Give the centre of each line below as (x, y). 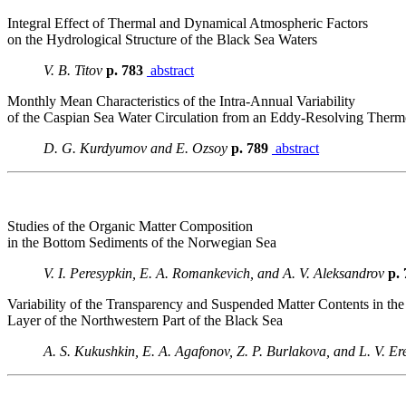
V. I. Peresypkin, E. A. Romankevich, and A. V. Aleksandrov (214, 273)
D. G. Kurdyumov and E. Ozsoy (137, 148)
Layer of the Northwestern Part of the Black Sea (145, 320)
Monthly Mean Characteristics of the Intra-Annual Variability (181, 101)
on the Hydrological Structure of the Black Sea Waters (162, 39)
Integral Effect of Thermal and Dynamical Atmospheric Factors (188, 23)
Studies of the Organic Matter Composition (130, 226)
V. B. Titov (73, 70)
